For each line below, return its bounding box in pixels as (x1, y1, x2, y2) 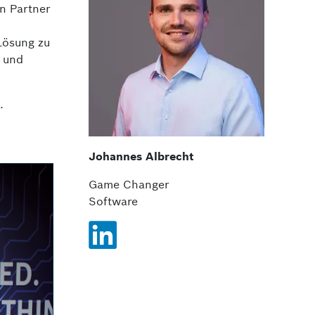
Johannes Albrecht (89, 149, 194, 163)
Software (89, 194, 138, 208)
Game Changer (89, 177, 169, 191)
